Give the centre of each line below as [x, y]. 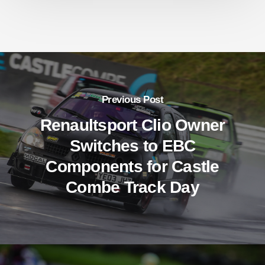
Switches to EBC [132, 146]
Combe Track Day [132, 188]
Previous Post [132, 100]
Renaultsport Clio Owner [132, 125]
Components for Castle [132, 167]
